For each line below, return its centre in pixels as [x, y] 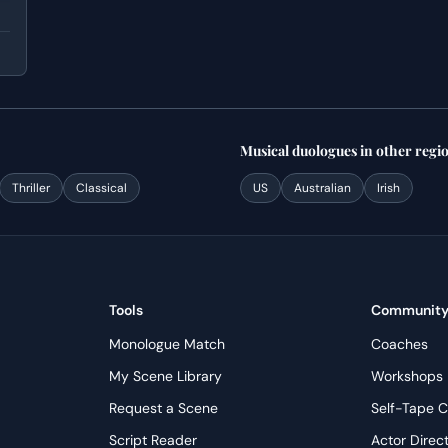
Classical [101, 188]
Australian [322, 188]
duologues [324, 150]
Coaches [400, 344]
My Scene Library [165, 376]
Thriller [31, 188]
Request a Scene [163, 408]
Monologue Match [166, 344]
